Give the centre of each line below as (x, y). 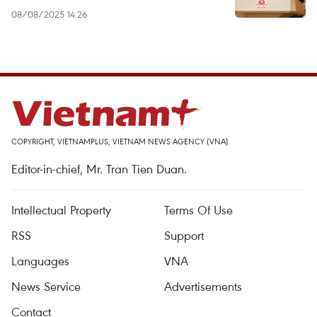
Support (184, 235)
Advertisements (203, 286)
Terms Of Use (198, 210)
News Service (46, 286)
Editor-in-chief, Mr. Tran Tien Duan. (99, 169)
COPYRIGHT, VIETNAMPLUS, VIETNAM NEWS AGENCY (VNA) (120, 141)
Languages (40, 261)
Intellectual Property (61, 210)
